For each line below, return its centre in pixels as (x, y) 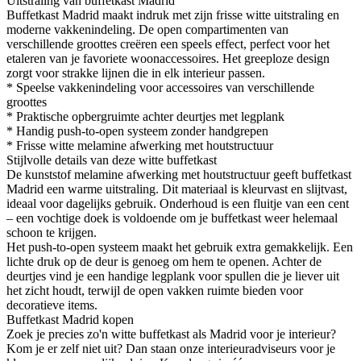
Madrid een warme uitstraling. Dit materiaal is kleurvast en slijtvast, (177, 189)
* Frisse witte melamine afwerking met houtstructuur (140, 145)
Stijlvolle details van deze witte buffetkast (112, 160)
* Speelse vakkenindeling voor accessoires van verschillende (160, 87)
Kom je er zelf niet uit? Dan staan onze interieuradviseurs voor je (171, 348)
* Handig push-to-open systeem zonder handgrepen (137, 131)
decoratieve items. (52, 305)
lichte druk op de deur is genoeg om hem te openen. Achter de (164, 261)
